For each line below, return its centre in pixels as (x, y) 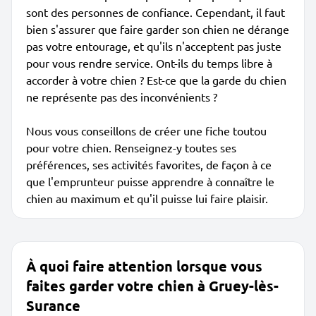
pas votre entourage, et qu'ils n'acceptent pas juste (154, 46)
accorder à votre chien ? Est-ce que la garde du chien (156, 80)
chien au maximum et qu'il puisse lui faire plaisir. (147, 198)
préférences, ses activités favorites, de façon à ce (149, 164)
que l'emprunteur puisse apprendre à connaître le (150, 181)
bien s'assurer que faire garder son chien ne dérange (158, 29)
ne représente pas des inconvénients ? (122, 97)
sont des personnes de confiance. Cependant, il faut (156, 12)
